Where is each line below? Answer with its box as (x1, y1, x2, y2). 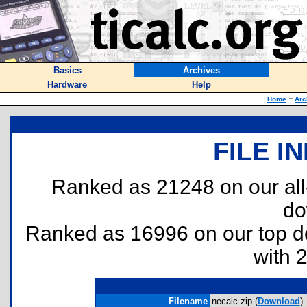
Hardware (47, 79, 87, 90)
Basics (53, 65, 82, 75)
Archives (183, 65, 220, 75)
